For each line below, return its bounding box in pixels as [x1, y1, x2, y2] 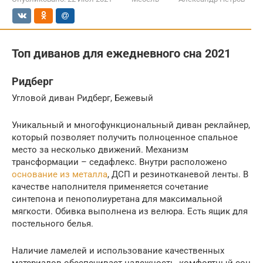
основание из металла [12, 169, 107, 180]
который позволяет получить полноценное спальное [12, 132, 238, 143]
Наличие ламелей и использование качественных [12, 245, 224, 256]
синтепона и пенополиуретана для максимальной [12, 194, 222, 204]
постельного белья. [12, 218, 93, 229]
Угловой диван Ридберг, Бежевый [12, 93, 153, 103]
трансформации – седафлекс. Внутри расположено [12, 157, 227, 167]
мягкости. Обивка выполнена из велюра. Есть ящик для [12, 206, 248, 217]
